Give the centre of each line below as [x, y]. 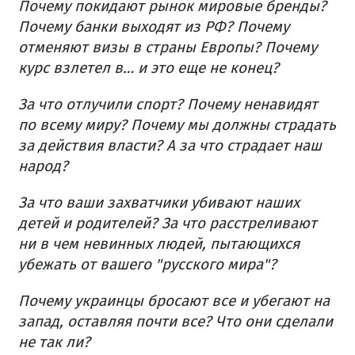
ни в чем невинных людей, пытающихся [159, 243]
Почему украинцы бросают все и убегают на [174, 300]
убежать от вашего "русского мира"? [147, 264]
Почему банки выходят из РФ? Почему [154, 26]
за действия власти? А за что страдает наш [170, 145]
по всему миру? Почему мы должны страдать [177, 124]
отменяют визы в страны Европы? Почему [168, 47]
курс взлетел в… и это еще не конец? [149, 67]
